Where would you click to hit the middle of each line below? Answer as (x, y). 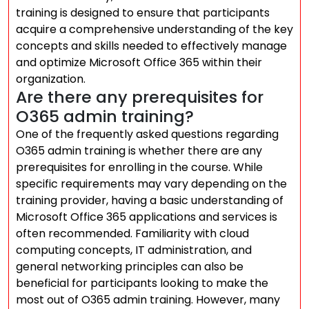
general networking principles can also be (130, 267)
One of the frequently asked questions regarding (147, 134)
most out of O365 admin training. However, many (148, 300)
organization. (51, 79)
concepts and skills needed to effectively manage (151, 46)
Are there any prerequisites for (140, 97)
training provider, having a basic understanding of (150, 200)
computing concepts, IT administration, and (134, 250)
